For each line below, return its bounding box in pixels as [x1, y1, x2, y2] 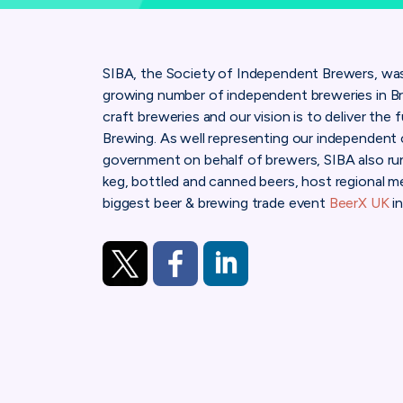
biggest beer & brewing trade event [103, 193, 329, 211]
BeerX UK [328, 193, 390, 211]
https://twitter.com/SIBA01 [102, 298, 278, 316]
